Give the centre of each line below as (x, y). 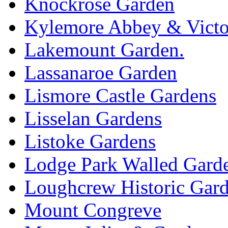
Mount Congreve (93, 210)
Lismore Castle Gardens (120, 96)
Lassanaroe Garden (101, 73)
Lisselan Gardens (93, 119)
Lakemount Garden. (104, 50)
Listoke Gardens (90, 141)
